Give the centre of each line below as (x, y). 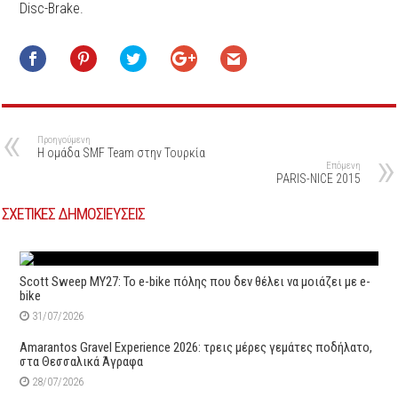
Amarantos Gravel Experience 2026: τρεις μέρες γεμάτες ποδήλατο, (196, 347)
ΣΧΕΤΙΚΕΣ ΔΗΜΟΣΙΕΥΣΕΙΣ (74, 213)
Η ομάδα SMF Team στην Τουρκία (122, 152)
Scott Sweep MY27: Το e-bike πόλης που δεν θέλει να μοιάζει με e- (195, 281)
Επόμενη (343, 165)
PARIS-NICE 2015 (318, 178)
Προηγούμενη (64, 139)
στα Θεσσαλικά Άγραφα (82, 361)
